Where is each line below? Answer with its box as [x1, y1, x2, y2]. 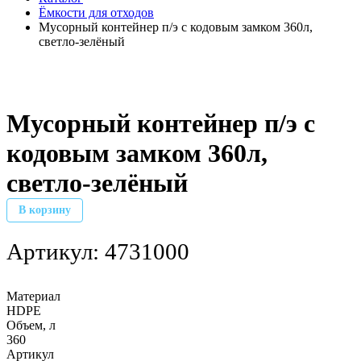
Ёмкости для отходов [39, 6, 154, 20]
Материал [6, 288, 60, 303]
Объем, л [6, 317, 56, 332]
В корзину [19, 203, 71, 216]
